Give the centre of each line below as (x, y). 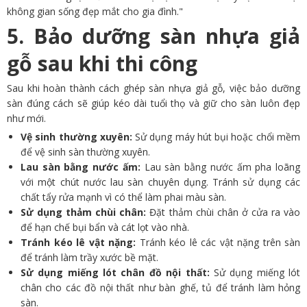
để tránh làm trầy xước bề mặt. (89, 258)
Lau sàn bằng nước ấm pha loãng (222, 167)
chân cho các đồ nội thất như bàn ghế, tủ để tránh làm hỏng (160, 288)
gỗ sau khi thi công (102, 64)
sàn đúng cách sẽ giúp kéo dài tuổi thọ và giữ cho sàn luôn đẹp (153, 103)
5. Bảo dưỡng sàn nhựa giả (153, 36)
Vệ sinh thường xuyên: (78, 137)
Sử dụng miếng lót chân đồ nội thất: (117, 273)
